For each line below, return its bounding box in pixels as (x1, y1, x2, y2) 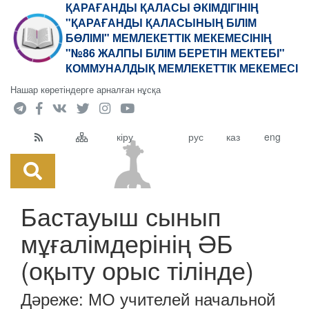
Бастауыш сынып (21, 198, 221, 233)
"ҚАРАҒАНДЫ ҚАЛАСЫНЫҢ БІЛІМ (66, 14, 257, 30)
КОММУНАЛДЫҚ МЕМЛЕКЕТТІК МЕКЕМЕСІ (66, 60, 298, 76)
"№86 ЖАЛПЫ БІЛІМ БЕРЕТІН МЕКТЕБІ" (66, 45, 285, 61)
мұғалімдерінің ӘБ (21, 225, 233, 260)
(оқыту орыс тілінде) (21, 252, 254, 287)
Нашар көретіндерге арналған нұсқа (10, 83, 161, 96)
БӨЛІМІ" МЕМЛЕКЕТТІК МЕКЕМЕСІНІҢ (66, 30, 272, 46)
